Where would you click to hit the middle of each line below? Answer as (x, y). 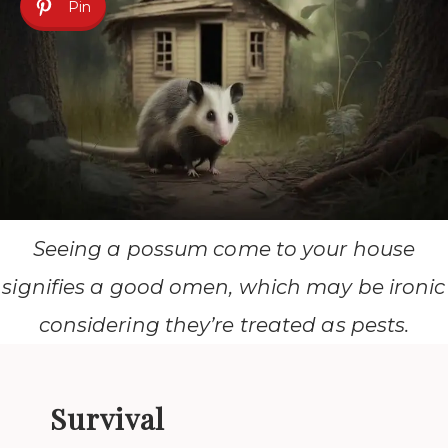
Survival (107, 417)
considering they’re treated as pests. (224, 324)
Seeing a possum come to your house (224, 248)
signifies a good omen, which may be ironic (224, 286)
